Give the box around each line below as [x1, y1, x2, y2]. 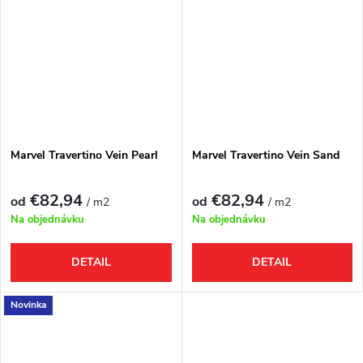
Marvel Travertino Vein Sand [191, 147, 340, 164]
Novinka [11, 298, 46, 312]
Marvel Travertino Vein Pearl [11, 147, 158, 164]
